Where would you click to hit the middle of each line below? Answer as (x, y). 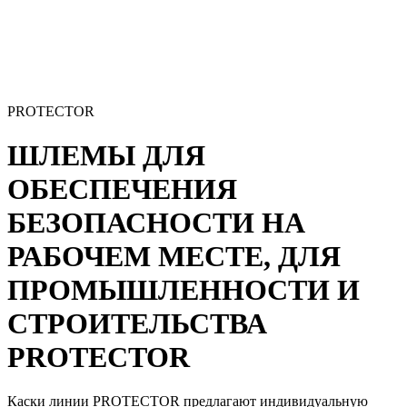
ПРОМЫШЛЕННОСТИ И (184, 290)
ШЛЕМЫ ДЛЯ (106, 156)
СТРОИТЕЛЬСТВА (137, 324)
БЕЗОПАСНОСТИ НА (156, 223)
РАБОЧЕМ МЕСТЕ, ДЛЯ (174, 257)
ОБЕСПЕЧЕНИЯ (122, 189)
